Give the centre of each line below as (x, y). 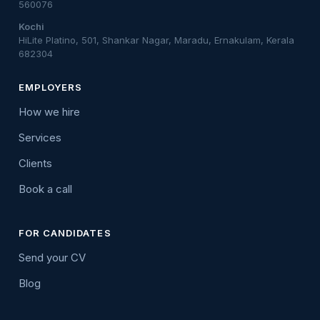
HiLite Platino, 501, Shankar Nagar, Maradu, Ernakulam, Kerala (156, 40)
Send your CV (52, 258)
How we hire (49, 112)
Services (40, 138)
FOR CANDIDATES (65, 233)
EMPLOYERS (51, 87)
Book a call (45, 189)
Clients (35, 164)
